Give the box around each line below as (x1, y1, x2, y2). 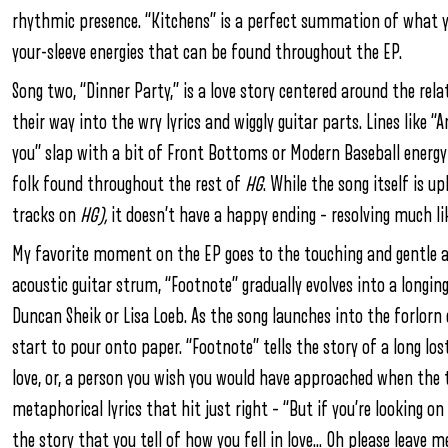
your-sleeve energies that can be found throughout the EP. (12, 42, 402, 63)
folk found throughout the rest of (12, 174, 245, 195)
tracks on (12, 205, 80, 226)
